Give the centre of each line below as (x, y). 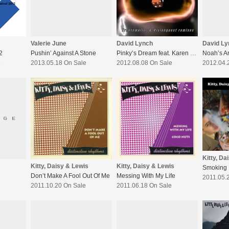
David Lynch (135, 44)
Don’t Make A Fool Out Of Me (70, 176)
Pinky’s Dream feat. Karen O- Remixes (193, 53)
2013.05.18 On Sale (59, 63)
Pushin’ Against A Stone (63, 53)
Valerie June (49, 44)
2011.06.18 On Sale (144, 186)
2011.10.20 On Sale (58, 186)
